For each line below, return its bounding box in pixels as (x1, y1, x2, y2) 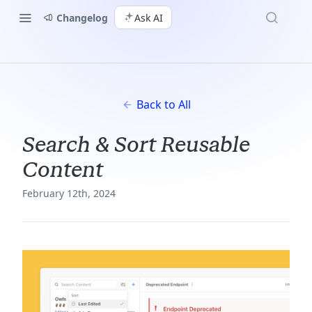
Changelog (56, 10, 108, 24)
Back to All (136, 97, 191, 112)
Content (22, 157, 103, 182)
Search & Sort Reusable (22, 132, 250, 157)
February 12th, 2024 (22, 187, 116, 200)
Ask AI (134, 10, 163, 24)
